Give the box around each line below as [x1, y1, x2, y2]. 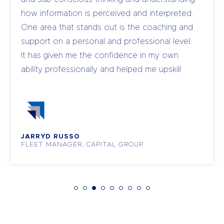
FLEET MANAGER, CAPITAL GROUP [21, 141, 143, 148]
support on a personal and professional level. [21, 37, 191, 45]
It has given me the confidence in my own [21, 51, 178, 59]
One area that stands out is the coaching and [21, 23, 193, 31]
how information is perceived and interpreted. [21, 9, 193, 17]
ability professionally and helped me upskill [21, 65, 181, 73]
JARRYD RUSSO [21, 133, 80, 140]
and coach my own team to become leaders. [21, 79, 191, 87]
